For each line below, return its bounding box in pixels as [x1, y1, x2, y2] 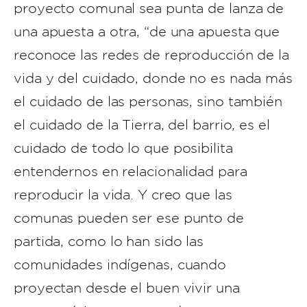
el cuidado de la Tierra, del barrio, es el [14, 117, 270, 132]
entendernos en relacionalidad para [14, 164, 247, 179]
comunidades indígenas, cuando [14, 257, 227, 272]
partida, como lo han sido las [14, 234, 204, 249]
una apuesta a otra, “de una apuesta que [14, 24, 280, 39]
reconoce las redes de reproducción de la [14, 47, 289, 62]
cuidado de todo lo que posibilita [14, 140, 233, 156]
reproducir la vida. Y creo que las [14, 187, 232, 202]
